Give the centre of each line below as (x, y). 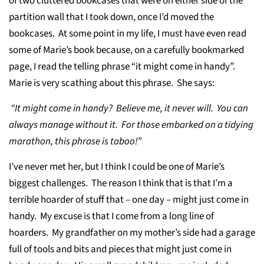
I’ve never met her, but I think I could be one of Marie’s (117, 167)
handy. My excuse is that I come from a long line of (111, 216)
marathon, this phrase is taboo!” (75, 141)
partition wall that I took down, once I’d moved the (111, 17)
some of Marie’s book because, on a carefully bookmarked (126, 50)
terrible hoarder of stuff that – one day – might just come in (129, 200)
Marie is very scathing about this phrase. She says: (112, 83)
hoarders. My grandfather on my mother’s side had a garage (132, 233)
